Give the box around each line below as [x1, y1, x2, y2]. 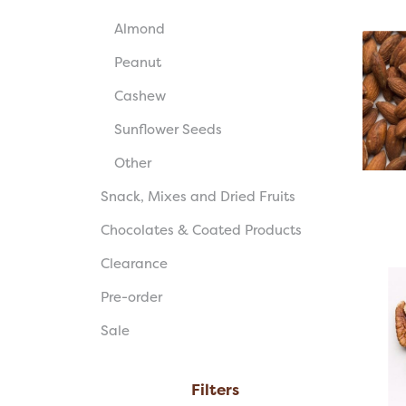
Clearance [100, 254, 168, 274]
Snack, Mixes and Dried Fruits [100, 187, 295, 207]
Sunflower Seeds [113, 120, 222, 140]
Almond [113, 19, 165, 39]
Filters [191, 379, 240, 401]
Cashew [113, 86, 166, 106]
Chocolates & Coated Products [100, 220, 302, 240]
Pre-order [100, 287, 162, 307]
